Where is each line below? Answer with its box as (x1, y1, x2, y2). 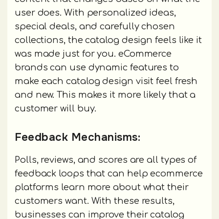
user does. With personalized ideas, (15, 7, 176, 18)
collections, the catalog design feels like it (15, 35, 202, 45)
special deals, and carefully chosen (15, 21, 175, 31)
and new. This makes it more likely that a (15, 89, 196, 100)
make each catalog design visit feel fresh (15, 76, 198, 86)
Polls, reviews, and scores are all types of (15, 154, 197, 165)
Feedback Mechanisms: (15, 130, 144, 144)
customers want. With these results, (15, 196, 175, 206)
